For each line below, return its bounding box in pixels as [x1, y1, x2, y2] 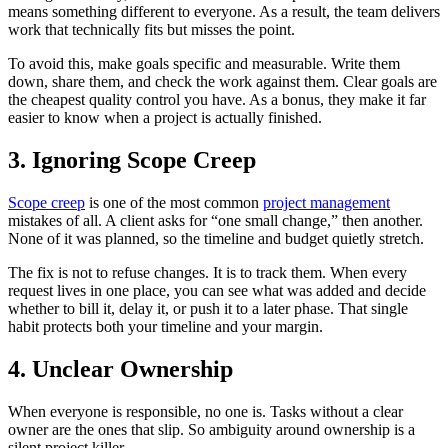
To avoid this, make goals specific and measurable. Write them [8, 55, 400, 73]
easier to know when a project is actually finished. [8, 109, 322, 127]
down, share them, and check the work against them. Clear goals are [8, 73, 437, 91]
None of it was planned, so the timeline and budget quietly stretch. [8, 230, 424, 248]
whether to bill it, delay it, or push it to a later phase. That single [8, 300, 408, 318]
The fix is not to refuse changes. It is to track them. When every [8, 264, 407, 282]
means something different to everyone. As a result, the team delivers [8, 3, 440, 21]
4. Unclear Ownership [8, 356, 233, 383]
